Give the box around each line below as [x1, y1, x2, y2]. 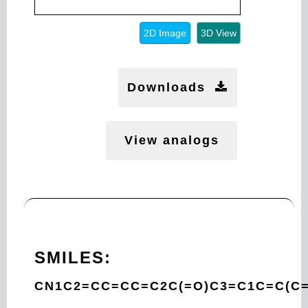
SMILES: [34, 247, 111, 267]
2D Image [144, 27, 186, 38]
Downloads [127, 80, 215, 94]
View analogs [124, 133, 219, 147]
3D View [201, 27, 236, 38]
